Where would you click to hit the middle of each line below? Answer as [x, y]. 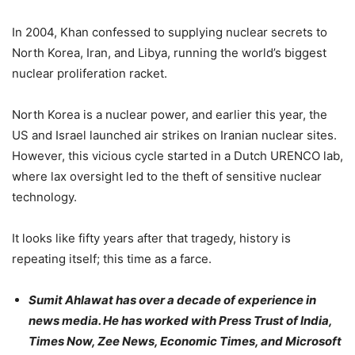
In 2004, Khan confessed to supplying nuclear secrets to [170, 32]
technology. [44, 197]
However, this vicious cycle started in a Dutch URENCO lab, [177, 155]
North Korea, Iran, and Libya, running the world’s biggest [169, 52]
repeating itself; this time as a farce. [112, 258]
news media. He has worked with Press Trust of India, [180, 320]
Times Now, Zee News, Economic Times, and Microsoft [185, 341]
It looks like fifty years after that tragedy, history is [151, 238]
